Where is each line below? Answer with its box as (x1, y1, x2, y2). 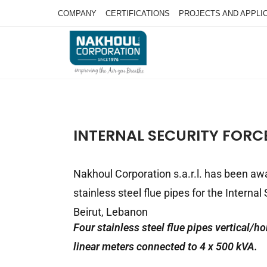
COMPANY (58, 9, 97, 18)
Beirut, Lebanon (73, 206, 148, 218)
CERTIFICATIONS (105, 9, 170, 18)
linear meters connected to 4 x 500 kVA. (73, 240, 257, 253)
